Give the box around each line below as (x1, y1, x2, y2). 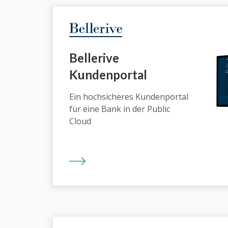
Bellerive (69, 50, 119, 66)
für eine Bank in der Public (69, 103, 170, 115)
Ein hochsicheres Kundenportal (69, 91, 188, 103)
